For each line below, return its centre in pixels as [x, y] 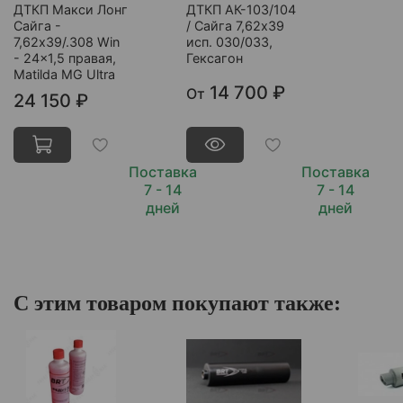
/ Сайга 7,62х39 [235, 26]
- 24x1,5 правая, [65, 58]
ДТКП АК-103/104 [241, 10]
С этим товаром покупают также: [177, 303]
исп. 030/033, [229, 42]
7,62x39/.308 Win [67, 42]
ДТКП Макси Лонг [71, 10]
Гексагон [214, 58]
